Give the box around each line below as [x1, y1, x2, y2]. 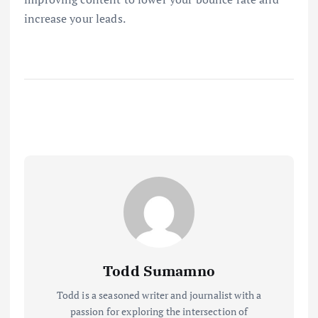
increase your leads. [24, 11, 126, 27]
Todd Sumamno [103, 261, 215, 281]
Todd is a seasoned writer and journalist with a [56, 288, 262, 302]
